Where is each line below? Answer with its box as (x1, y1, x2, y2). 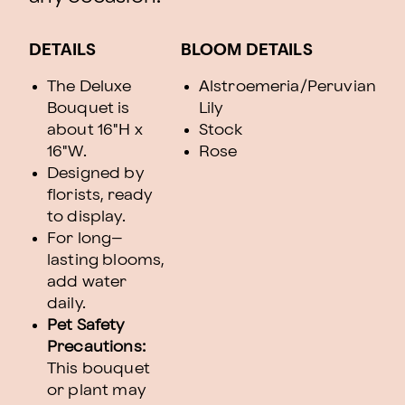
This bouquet (47, 361, 150, 376)
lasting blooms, (47, 252, 165, 268)
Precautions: (47, 339, 146, 354)
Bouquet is (47, 100, 130, 116)
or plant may (47, 382, 146, 398)
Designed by (47, 165, 144, 181)
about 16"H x (47, 122, 143, 137)
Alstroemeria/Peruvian (198, 79, 376, 94)
